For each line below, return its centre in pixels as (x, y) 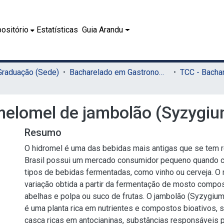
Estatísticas (57, 30)
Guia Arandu (103, 30)
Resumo (43, 132)
